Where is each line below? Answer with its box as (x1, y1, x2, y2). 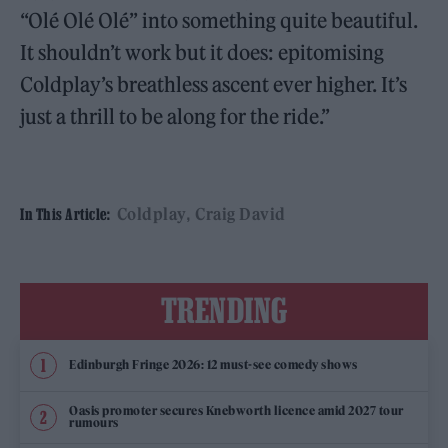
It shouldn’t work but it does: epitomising (20, 39, 385, 65)
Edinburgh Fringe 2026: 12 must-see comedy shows (69, 357, 358, 373)
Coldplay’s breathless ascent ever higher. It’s (20, 71, 408, 97)
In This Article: (20, 204, 110, 223)
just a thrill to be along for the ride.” (20, 103, 331, 129)
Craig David (195, 203, 286, 224)
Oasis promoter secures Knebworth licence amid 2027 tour (69, 403, 404, 419)
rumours (69, 415, 119, 431)
